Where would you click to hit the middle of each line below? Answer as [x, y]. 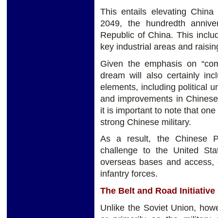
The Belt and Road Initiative [158, 191]
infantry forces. [129, 174]
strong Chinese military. [146, 122]
